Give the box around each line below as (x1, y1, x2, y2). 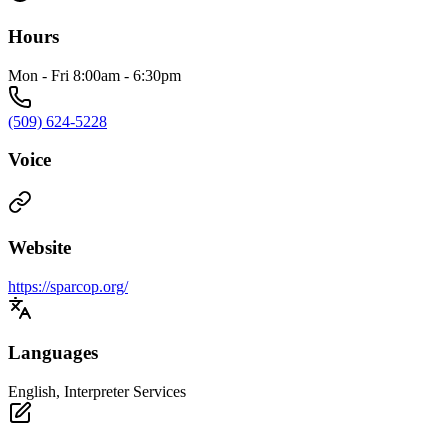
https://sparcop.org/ (8, 277, 128, 295)
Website (8, 236, 71, 258)
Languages (8, 342, 98, 364)
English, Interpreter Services (8, 383, 186, 401)
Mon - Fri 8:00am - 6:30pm (8, 66, 181, 84)
